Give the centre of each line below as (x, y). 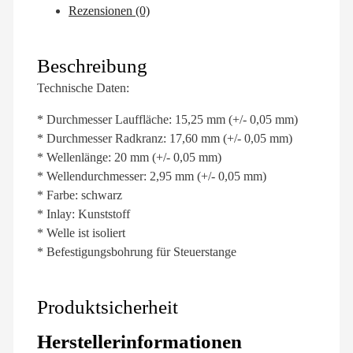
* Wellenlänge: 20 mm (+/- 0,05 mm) (129, 157)
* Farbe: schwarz (80, 195)
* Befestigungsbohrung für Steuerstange (137, 251)
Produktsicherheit (108, 307)
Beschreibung (92, 65)
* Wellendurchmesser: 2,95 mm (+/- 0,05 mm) (152, 176)
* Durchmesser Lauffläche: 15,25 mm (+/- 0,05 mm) (167, 119)
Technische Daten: (83, 87)
